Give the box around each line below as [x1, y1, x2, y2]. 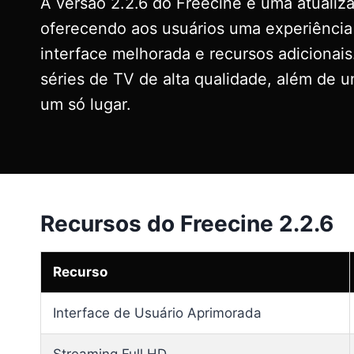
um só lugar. [40, 95, 131, 115]
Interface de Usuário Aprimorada [53, 305, 262, 321]
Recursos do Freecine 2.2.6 [40, 210, 333, 237]
